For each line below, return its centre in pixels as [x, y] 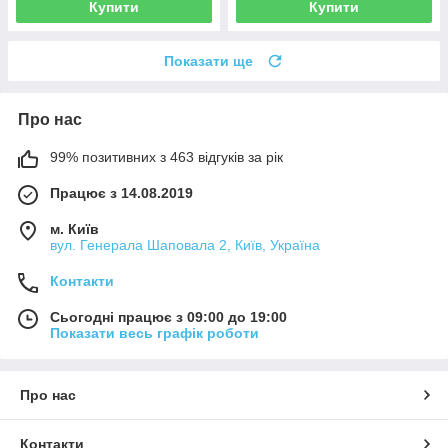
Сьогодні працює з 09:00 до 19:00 [168, 317]
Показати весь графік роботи [154, 333]
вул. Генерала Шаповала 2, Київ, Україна [185, 245]
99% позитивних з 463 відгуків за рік [166, 157]
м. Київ [74, 229]
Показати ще [208, 61]
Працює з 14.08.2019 [121, 193]
